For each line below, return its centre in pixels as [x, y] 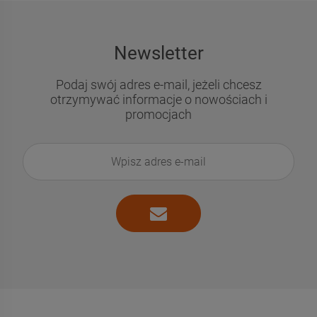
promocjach [158, 115]
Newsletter [158, 53]
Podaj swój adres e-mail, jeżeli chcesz [158, 85]
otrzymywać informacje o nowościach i [158, 100]
